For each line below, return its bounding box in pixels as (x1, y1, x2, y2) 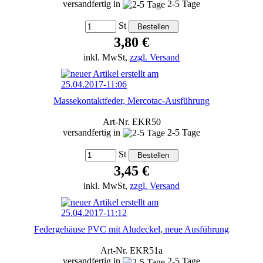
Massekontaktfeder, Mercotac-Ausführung (53, 95, 210, 106)
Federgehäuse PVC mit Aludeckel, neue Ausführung (34, 224, 229, 235)
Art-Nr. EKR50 (102, 116, 161, 127)
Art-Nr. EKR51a (100, 245, 163, 256)
